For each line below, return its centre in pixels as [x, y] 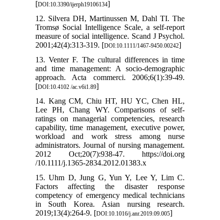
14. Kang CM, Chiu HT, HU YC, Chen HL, [110, 101]
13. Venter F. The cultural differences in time [110, 59]
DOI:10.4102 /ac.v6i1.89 [67, 87]
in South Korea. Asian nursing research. [110, 204]
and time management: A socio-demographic [110, 68]
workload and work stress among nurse [110, 136]
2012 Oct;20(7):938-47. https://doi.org [110, 154]
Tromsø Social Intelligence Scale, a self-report [110, 27]
